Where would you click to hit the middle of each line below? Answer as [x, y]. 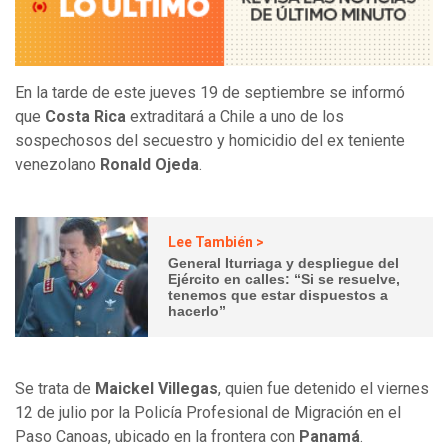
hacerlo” [197, 311]
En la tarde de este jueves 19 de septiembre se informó [210, 92]
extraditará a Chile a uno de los [235, 116]
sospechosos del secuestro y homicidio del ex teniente [210, 140]
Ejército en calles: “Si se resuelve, [284, 279]
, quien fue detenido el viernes [323, 388]
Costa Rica [85, 116]
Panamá [329, 436]
